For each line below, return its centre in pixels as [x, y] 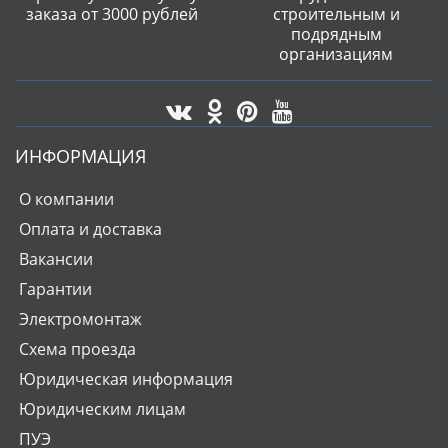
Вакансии [56, 259]
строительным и [336, 14]
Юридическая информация [126, 379]
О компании [66, 199]
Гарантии [55, 289]
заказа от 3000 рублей [112, 14]
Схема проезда [77, 349]
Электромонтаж [80, 319]
